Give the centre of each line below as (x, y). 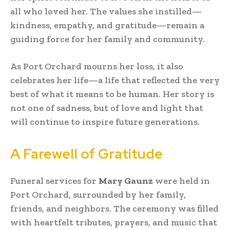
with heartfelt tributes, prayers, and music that (114, 222)
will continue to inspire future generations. (105, 121)
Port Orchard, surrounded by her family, (98, 194)
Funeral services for (54, 180)
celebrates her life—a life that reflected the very (115, 80)
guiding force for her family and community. (108, 39)
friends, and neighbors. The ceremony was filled (114, 208)
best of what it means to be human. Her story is (112, 94)
